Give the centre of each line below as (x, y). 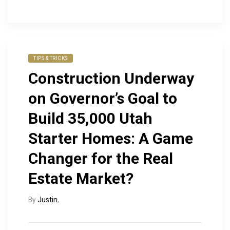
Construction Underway (111, 79)
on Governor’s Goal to (103, 99)
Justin (47, 200)
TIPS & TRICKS (51, 59)
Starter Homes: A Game (111, 139)
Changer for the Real (101, 159)
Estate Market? (81, 179)
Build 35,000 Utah (90, 119)
